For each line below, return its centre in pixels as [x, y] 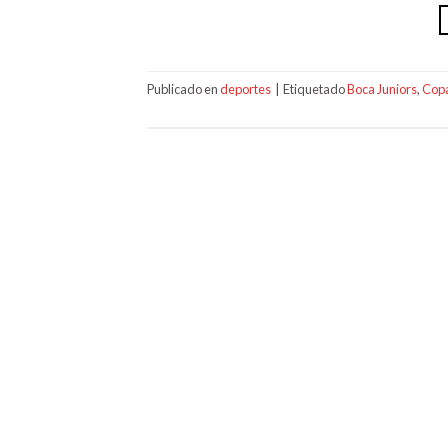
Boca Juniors [382, 88]
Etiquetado [315, 88]
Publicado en [183, 88]
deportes [245, 88]
